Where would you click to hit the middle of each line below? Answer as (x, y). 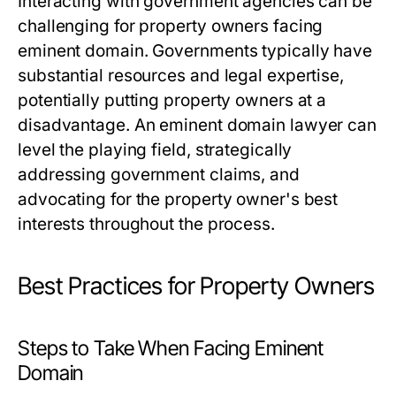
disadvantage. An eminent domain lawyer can (198, 126)
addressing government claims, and (159, 175)
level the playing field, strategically (155, 150)
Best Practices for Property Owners (196, 286)
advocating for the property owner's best (178, 200)
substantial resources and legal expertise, (181, 76)
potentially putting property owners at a (172, 101)
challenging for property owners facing (171, 27)
